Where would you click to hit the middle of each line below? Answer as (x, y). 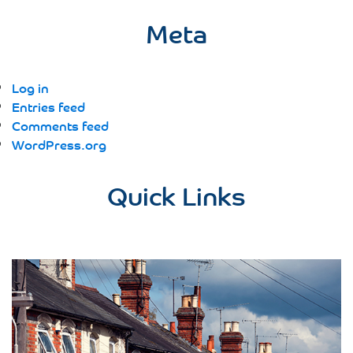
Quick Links (176, 194)
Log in (30, 87)
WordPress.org (59, 144)
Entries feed (48, 106)
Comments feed (60, 125)
